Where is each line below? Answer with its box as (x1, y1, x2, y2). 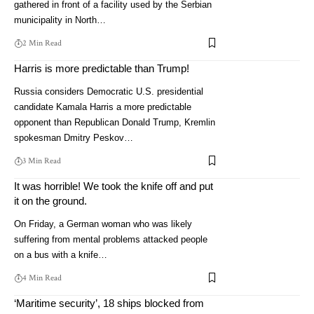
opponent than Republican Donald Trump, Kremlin (14, 116, 215, 128)
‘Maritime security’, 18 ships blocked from (14, 296, 204, 309)
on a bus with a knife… (14, 249, 107, 260)
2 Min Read (22, 37, 62, 48)
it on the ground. (14, 194, 87, 207)
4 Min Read (22, 272, 62, 283)
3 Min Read (22, 155, 61, 166)
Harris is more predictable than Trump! (14, 62, 189, 74)
